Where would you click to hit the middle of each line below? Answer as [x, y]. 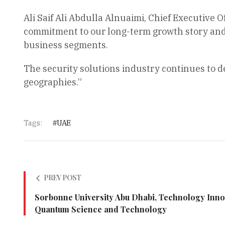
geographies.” [52, 82]
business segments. [66, 45]
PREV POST [62, 178]
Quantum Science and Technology [100, 209]
